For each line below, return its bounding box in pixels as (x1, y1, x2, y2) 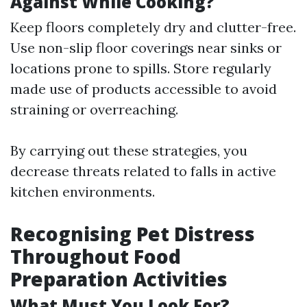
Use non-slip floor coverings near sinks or (10, 39, 282, 56)
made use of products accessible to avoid (10, 80, 277, 97)
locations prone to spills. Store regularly (10, 60, 271, 77)
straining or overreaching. (10, 101, 178, 118)
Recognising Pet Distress (10, 221, 255, 247)
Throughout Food (10, 243, 181, 269)
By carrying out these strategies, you (10, 142, 247, 159)
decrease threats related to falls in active (10, 162, 276, 180)
